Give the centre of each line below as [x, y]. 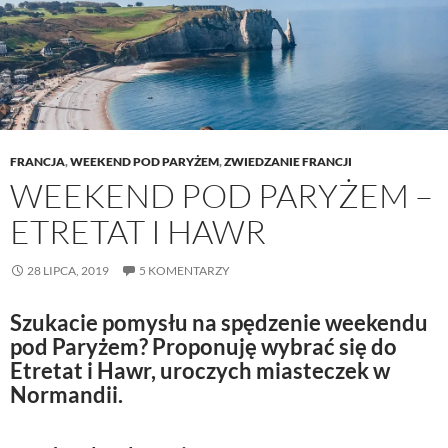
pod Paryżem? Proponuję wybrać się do [203, 347]
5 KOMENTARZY [184, 271]
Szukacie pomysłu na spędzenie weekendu [219, 323]
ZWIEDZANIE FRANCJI [288, 162]
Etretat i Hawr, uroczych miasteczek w [200, 371]
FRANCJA [37, 162]
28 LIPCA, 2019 [68, 271]
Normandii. [66, 395]
